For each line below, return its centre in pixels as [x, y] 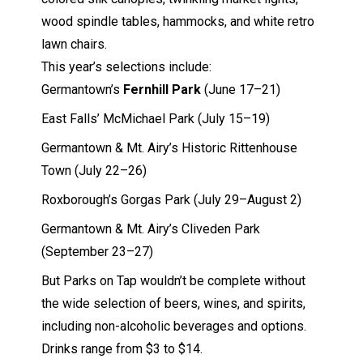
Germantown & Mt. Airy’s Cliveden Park [150, 228]
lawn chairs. [74, 44]
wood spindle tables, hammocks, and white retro [177, 21]
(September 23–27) [97, 251]
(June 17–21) [240, 89]
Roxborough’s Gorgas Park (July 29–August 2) [171, 199]
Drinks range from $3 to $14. [122, 348]
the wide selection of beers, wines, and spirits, [173, 303]
